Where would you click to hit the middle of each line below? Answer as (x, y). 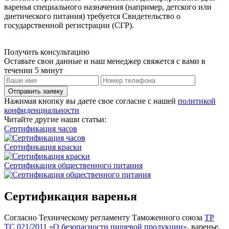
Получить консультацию (47, 52)
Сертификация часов (41, 128)
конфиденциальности (42, 110)
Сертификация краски (43, 147)
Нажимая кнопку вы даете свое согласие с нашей (91, 101)
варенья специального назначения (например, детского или (108, 7)
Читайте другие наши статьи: (55, 119)
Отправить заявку (36, 91)
